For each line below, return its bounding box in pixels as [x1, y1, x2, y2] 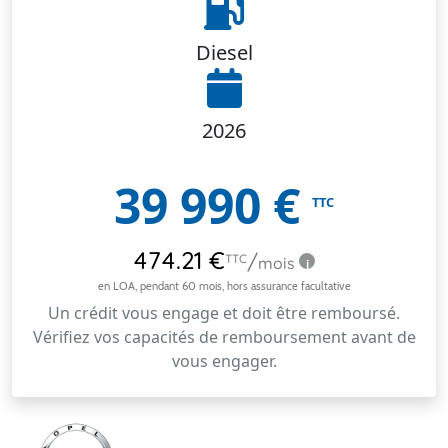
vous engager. [171, 350, 277, 372]
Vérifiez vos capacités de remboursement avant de [32, 326, 416, 348]
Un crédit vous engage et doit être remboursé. [48, 302, 400, 324]
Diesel [195, 39, 253, 66]
